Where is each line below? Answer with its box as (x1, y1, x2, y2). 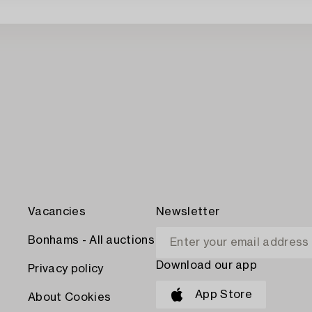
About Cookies (28, 292, 111, 303)
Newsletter (156, 206, 220, 217)
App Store (195, 288, 252, 300)
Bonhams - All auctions (28, 235, 155, 246)
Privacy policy (28, 263, 104, 274)
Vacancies (28, 206, 86, 217)
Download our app (156, 259, 258, 271)
